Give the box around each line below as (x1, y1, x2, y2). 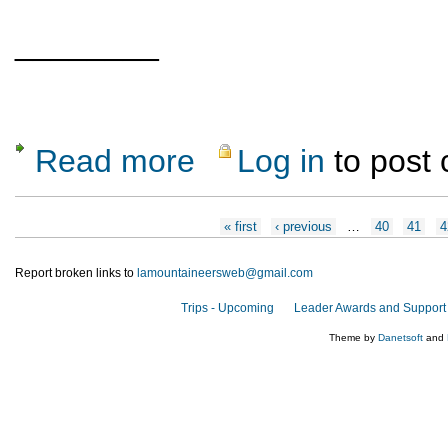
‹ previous (275, 218, 333, 234)
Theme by (329, 331, 378, 343)
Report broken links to (15, 265, 137, 280)
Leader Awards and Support (294, 300, 446, 315)
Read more (35, 142, 195, 179)
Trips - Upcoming (181, 300, 274, 315)
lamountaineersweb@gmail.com (137, 265, 313, 280)
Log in (237, 142, 326, 179)
